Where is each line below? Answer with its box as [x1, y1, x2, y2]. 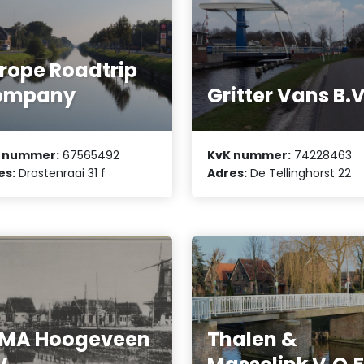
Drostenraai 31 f [15, 164, 106, 181]
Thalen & [207, 325, 298, 353]
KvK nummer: [207, 146, 292, 163]
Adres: [207, 164, 248, 181]
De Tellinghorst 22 [247, 164, 352, 181]
